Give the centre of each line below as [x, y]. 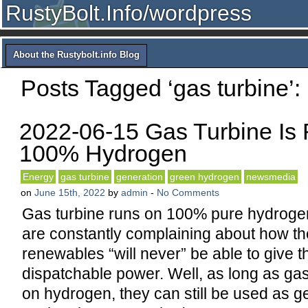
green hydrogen [205, 177]
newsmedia [271, 177]
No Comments [188, 192]
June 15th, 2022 [70, 192]
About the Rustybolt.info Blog [76, 55]
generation [140, 177]
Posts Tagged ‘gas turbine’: [161, 88]
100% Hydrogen [103, 153]
